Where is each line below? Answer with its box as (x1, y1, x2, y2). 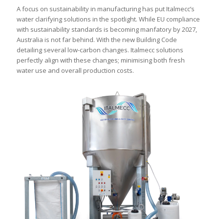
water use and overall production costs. (16, 66, 134, 75)
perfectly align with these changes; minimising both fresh (16, 56, 185, 65)
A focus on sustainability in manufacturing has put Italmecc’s (16, 4, 195, 14)
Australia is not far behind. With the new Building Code (16, 35, 177, 44)
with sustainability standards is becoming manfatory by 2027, (16, 25, 197, 34)
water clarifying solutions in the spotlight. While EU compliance (16, 15, 200, 24)
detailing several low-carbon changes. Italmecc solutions (16, 45, 183, 55)
